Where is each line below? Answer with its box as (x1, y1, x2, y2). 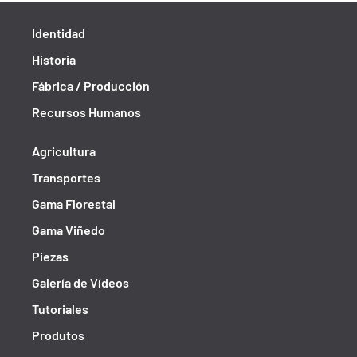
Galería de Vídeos (32, 275, 129, 290)
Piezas (32, 249, 69, 264)
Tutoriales (32, 301, 88, 316)
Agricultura (32, 143, 96, 159)
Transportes (32, 170, 100, 185)
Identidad (32, 25, 85, 41)
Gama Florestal (32, 196, 116, 211)
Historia (32, 52, 76, 67)
